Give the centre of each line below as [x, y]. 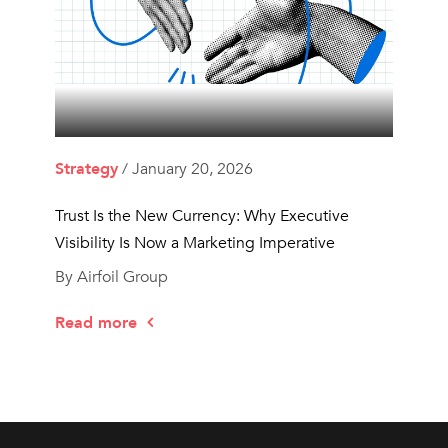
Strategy [86, 169]
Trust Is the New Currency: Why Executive [201, 216]
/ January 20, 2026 [185, 169]
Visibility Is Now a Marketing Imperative [194, 243]
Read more [98, 323]
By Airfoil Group [111, 277]
